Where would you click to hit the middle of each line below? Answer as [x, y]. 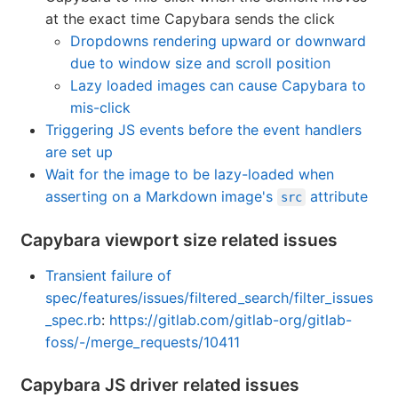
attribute [337, 197]
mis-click [100, 108]
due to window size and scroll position [200, 64]
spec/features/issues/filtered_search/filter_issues [209, 298]
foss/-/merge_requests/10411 [143, 342]
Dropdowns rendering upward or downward [218, 41]
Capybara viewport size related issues [179, 240]
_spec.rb [73, 320]
